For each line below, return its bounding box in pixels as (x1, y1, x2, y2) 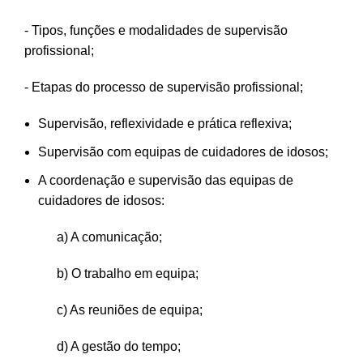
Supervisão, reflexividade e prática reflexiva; (38, 117, 292, 130)
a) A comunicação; (57, 230, 162, 244)
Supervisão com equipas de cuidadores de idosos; (38, 145, 328, 159)
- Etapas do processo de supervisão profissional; (24, 80, 303, 94)
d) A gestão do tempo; (57, 340, 181, 353)
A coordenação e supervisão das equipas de (38, 173, 293, 187)
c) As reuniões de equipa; (57, 303, 203, 317)
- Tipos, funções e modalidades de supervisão (24, 23, 288, 37)
